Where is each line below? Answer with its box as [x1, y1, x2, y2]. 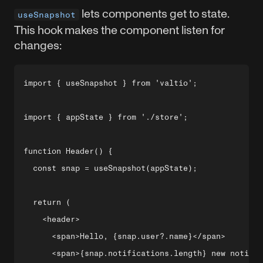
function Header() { [23, 147, 113, 156]
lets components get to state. [79, 7, 229, 20]
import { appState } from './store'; [23, 113, 188, 122]
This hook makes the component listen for [14, 23, 224, 36]
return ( [23, 198, 70, 207]
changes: [14, 39, 62, 52]
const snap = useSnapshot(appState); [23, 164, 197, 173]
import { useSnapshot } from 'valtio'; [23, 79, 197, 87]
